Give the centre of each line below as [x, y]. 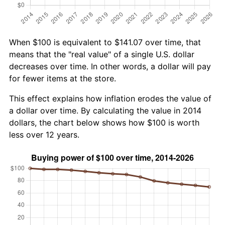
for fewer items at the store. [63, 78]
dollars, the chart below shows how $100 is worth [104, 122]
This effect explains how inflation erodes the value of [110, 98]
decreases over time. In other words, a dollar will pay [110, 66]
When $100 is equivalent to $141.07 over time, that [105, 42]
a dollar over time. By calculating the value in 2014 [105, 110]
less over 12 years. [44, 134]
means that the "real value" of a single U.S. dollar [102, 54]
